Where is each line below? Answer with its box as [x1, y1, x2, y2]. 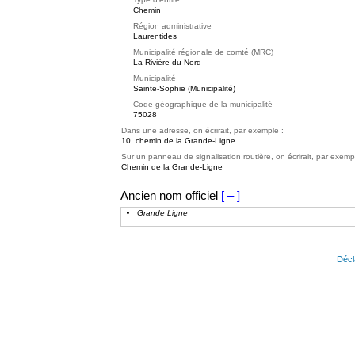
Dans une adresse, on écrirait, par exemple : [121, 126, 284, 135]
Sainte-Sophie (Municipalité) [133, 84, 235, 93]
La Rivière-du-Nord [133, 58, 201, 67]
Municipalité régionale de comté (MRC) [133, 48, 273, 56]
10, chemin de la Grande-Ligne [121, 136, 235, 145]
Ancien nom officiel [120, 189, 218, 202]
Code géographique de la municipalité [133, 100, 273, 109]
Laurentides [133, 32, 177, 40]
